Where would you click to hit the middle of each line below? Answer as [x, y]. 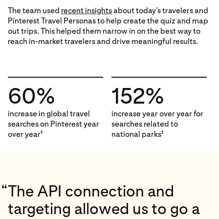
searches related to [145, 124]
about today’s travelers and [160, 11]
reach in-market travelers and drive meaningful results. [103, 42]
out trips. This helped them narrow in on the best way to [104, 31]
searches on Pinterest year [54, 124]
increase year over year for [157, 114]
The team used [34, 11]
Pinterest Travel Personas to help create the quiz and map [108, 21]
